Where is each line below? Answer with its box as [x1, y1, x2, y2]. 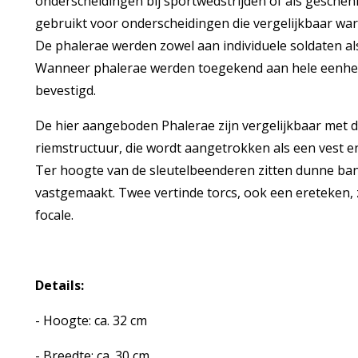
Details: [34, 276, 84, 294]
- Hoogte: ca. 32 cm [34, 312, 147, 329]
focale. [34, 206, 74, 224]
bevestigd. [34, 82, 96, 99]
